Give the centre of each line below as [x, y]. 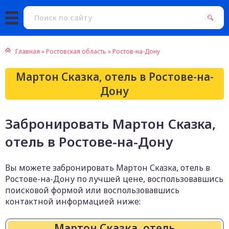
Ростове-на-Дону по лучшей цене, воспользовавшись [114, 179]
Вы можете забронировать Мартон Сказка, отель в [108, 168]
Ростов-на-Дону [136, 51]
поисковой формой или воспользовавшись [92, 190]
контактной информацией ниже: [73, 201]
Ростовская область [76, 51]
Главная [28, 51]
